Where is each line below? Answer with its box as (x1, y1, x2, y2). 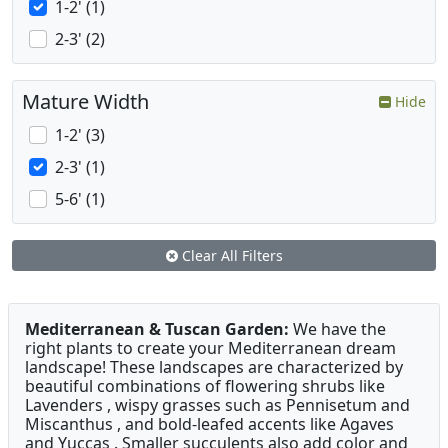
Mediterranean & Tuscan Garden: (25, 318, 289, 341)
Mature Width (22, 88, 149, 116)
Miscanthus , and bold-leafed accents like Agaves (25, 413, 394, 436)
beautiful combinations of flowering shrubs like (25, 375, 385, 398)
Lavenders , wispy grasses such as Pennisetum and (25, 394, 410, 417)
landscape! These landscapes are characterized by (25, 356, 403, 379)
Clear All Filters (177, 246, 283, 266)
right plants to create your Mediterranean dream (25, 337, 396, 360)
